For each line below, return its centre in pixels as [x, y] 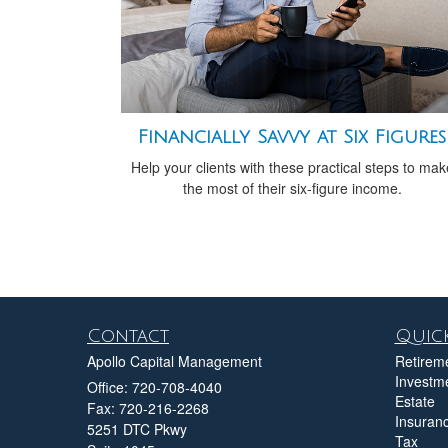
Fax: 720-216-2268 [148, 407]
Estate [414, 400]
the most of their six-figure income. [292, 187]
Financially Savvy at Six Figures [292, 136]
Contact [128, 335]
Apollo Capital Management [174, 360]
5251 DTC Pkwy [137, 428]
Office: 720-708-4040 [154, 386]
